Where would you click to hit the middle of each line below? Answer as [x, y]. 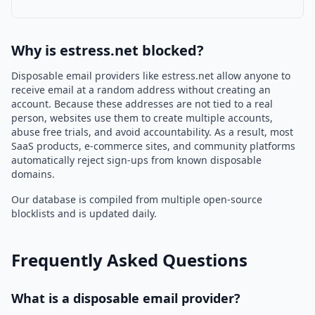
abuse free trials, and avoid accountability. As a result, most [152, 132]
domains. [33, 174]
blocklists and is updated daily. [84, 213]
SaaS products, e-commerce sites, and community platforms [153, 146]
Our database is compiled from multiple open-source [137, 199]
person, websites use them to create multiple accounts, [142, 118]
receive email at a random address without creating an [141, 90]
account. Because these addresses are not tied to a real [142, 104]
